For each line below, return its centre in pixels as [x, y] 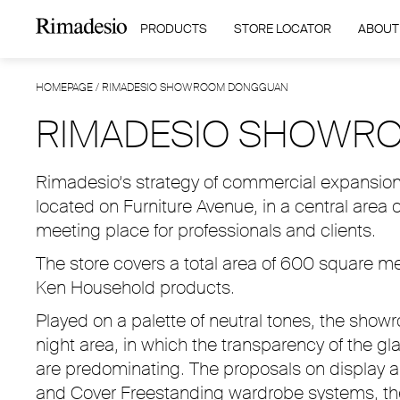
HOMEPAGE [64, 87]
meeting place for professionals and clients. [206, 230]
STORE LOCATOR [282, 29]
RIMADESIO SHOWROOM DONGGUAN [195, 87]
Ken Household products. [135, 287]
